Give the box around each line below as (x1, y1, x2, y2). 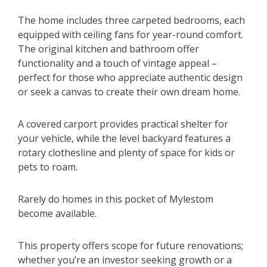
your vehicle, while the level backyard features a (18, 132, 231, 145)
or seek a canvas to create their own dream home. (18, 85, 240, 99)
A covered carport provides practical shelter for (18, 117, 228, 131)
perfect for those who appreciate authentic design (18, 71, 243, 85)
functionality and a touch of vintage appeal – (18, 57, 217, 70)
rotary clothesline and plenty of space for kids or (18, 146, 235, 160)
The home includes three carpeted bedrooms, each (18, 14, 245, 27)
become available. (18, 207, 97, 221)
